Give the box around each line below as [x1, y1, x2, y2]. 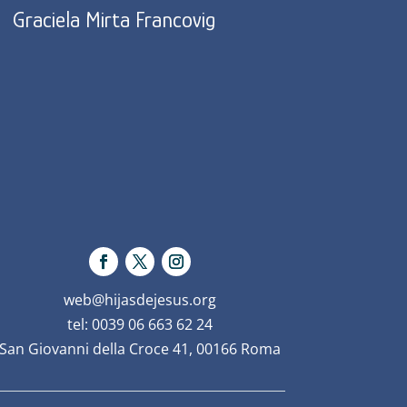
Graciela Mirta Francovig [12, 6, 215, 32]
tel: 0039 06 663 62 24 [67, 314, 213, 335]
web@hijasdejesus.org [64, 290, 217, 311]
